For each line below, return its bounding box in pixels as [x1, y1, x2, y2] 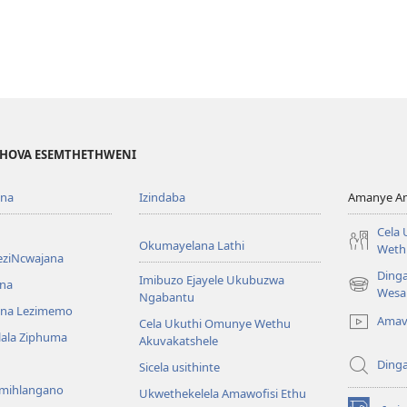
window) [348, 318, 394, 335]
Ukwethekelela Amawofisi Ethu [139, 384, 307, 402]
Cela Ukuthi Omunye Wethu [139, 314, 292, 332]
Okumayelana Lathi [139, 236, 245, 253]
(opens [348, 283, 385, 301]
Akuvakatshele [139, 332, 219, 349]
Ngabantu [139, 288, 195, 305]
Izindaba [139, 188, 186, 205]
